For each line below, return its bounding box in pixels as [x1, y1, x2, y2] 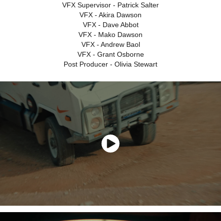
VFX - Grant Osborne [77, 50, 144, 58]
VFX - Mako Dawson [78, 31, 143, 38]
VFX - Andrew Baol [81, 40, 140, 48]
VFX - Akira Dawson [79, 11, 142, 19]
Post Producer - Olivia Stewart [64, 60, 157, 68]
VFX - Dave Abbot [82, 21, 139, 29]
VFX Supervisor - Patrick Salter [62, 1, 159, 9]
